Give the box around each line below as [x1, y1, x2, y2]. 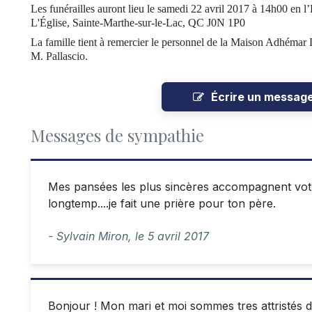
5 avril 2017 [148, 229, 209, 243]
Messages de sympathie [31, 124, 204, 146]
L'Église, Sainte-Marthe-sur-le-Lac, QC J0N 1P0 [31, 17, 245, 29]
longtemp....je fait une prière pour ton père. [48, 196, 276, 210]
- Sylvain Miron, [48, 229, 135, 243]
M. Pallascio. [31, 50, 88, 62]
